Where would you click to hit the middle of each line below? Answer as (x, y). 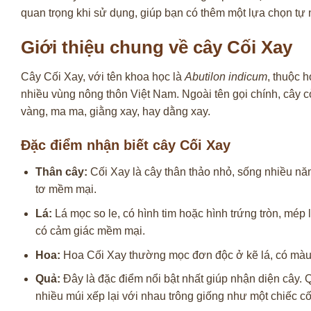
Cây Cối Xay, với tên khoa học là (103, 76)
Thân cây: (61, 172)
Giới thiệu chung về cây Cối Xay (157, 47)
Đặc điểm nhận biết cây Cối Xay (126, 145)
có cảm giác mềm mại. (90, 230)
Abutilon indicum (226, 76)
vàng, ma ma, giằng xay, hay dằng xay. (116, 111)
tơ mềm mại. (66, 190)
